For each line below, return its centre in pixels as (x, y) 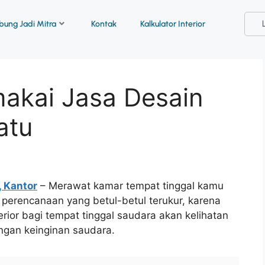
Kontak (104, 24)
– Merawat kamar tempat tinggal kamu (130, 186)
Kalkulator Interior (172, 24)
